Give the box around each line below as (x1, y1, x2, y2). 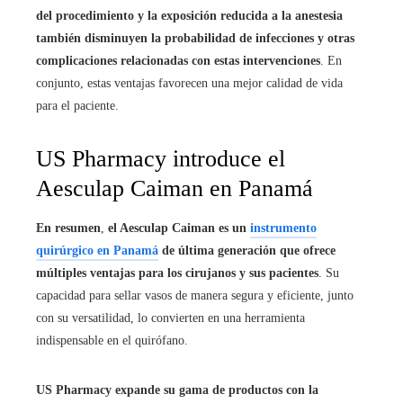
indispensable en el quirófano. (36, 334, 188, 347)
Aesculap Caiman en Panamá (36, 175, 313, 201)
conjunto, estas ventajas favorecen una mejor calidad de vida (36, 76, 343, 90)
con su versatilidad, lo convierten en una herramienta (36, 311, 305, 325)
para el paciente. (36, 99, 119, 112)
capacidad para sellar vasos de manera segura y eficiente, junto (36, 289, 354, 302)
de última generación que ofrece (158, 244, 336, 257)
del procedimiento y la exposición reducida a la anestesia (36, 9, 343, 22)
